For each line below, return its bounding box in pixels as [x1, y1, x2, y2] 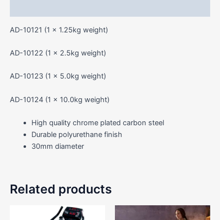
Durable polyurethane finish [31, 130, 122, 139]
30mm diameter [31, 142, 84, 151]
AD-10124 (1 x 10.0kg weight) [10, 95, 110, 104]
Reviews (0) [10, 2, 52, 12]
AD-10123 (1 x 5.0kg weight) [10, 72, 106, 81]
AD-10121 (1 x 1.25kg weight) [10, 25, 108, 34]
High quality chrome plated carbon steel [31, 118, 164, 128]
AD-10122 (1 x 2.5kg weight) [10, 49, 106, 58]
